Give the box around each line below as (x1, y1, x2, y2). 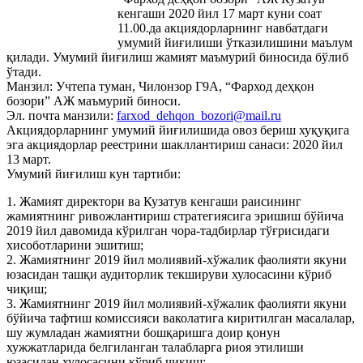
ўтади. (6, 65, 41, 79)
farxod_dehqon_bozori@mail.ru (117, 109, 281, 123)
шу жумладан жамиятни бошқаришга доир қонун (6, 326, 280, 340)
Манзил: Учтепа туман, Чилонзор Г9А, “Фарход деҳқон (6, 79, 314, 94)
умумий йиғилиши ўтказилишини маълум (117, 36, 352, 50)
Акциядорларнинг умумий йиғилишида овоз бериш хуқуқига (6, 123, 349, 138)
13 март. (6, 152, 51, 167)
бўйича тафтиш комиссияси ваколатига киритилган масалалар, (6, 311, 355, 326)
